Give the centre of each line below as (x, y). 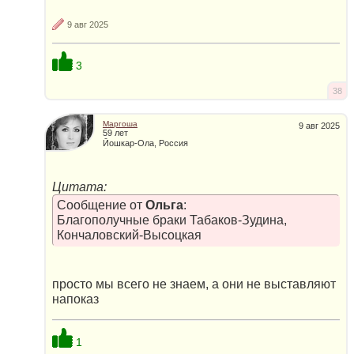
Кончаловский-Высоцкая (129, 235)
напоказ (75, 299)
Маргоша (120, 124)
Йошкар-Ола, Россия (145, 143)
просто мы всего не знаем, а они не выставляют (194, 284)
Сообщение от (101, 205)
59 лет (115, 133)
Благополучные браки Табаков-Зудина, (171, 220)
